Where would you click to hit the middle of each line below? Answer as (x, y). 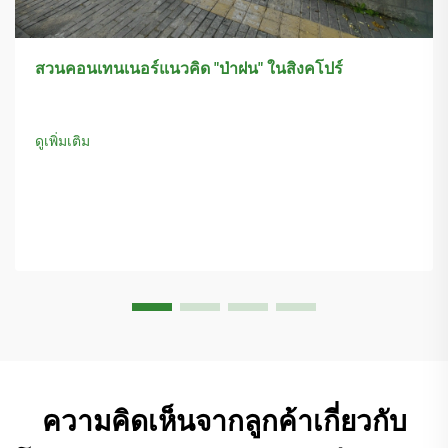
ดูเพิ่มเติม (62, 140)
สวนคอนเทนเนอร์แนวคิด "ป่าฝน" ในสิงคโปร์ (189, 68)
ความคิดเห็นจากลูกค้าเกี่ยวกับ (224, 422)
